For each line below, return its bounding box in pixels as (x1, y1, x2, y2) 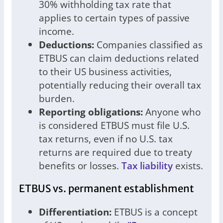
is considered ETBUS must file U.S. (39, 118, 190, 132)
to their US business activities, (39, 65, 172, 79)
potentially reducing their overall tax (39, 78, 201, 92)
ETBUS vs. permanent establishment (19, 182, 194, 196)
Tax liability (121, 159, 173, 173)
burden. (39, 92, 75, 106)
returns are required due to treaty (39, 145, 192, 159)
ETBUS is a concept (111, 205, 198, 219)
